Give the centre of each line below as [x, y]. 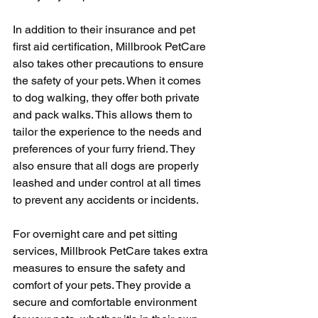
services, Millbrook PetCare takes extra [112, 251]
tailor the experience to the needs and [109, 131]
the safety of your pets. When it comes [108, 80]
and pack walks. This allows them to [104, 114]
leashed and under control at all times [108, 182]
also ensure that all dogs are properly [107, 165]
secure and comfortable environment [106, 302]
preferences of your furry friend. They [105, 148]
